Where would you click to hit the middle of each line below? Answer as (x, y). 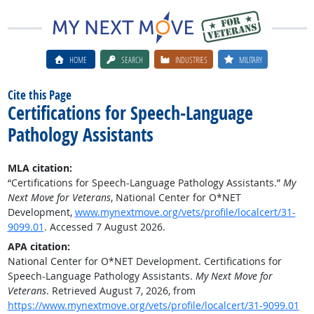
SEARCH (132, 59)
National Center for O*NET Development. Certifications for (144, 261)
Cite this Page (39, 95)
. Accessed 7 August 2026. (104, 227)
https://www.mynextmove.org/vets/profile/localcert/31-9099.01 (153, 305)
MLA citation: (40, 168)
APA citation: (39, 246)
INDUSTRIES (191, 59)
